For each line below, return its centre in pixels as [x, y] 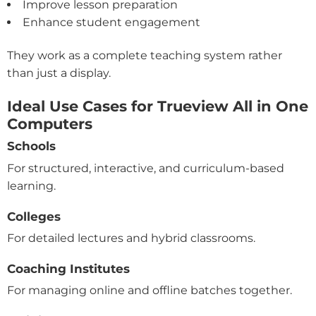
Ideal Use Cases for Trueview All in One [158, 106]
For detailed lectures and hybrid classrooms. [131, 238]
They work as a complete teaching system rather [145, 55]
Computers [50, 123]
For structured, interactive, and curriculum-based [146, 168]
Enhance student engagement [111, 22]
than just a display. [59, 73]
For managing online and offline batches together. [150, 291]
